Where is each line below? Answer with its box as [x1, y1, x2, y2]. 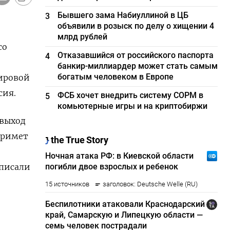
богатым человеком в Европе [57, 72, 174, 82]
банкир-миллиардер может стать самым [57, 61, 218, 71]
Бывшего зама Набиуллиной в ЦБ [57, 10, 189, 20]
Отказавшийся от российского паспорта [57, 50, 214, 60]
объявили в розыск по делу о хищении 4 [57, 21, 215, 31]
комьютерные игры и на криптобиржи [57, 101, 208, 111]
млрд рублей [57, 32, 108, 42]
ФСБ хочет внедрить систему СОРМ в [57, 90, 204, 100]
